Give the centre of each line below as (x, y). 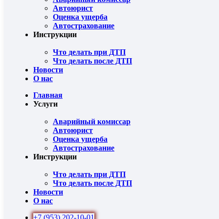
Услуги (45, 104)
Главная (48, 95)
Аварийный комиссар (92, 121)
